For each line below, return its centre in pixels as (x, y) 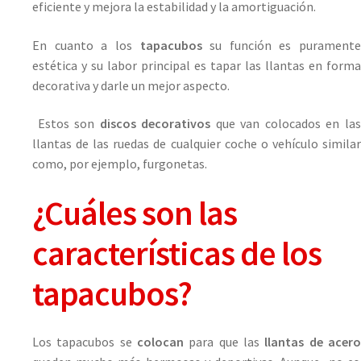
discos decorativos (155, 124)
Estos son (66, 124)
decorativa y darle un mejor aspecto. (131, 85)
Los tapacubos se (85, 341)
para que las (227, 341)
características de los (177, 253)
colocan (163, 341)
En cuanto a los (86, 45)
